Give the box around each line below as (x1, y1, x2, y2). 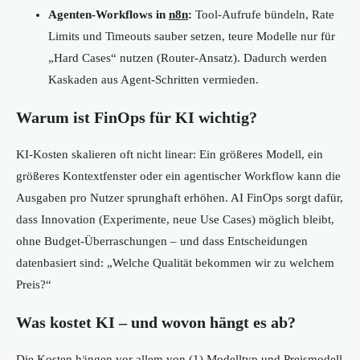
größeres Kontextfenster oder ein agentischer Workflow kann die (16, 170, 341, 183)
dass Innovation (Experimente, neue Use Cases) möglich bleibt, (16, 213, 334, 227)
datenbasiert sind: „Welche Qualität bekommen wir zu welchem (16, 256, 334, 270)
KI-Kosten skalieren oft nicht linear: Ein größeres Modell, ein (16, 148, 323, 162)
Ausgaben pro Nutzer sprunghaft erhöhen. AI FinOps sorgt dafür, (16, 191, 343, 205)
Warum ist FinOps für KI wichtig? (16, 108, 257, 127)
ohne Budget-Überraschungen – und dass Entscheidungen (16, 235, 308, 248)
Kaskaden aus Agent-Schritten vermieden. (48, 73, 259, 87)
